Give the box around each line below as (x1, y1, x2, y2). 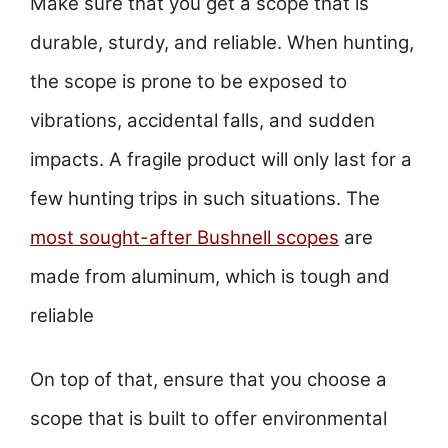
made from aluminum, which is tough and (30, 264, 390, 288)
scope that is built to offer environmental (30, 407, 387, 431)
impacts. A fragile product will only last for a (30, 147, 412, 171)
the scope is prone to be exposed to (30, 69, 347, 93)
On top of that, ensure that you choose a (30, 368, 387, 392)
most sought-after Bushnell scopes (30, 225, 339, 249)
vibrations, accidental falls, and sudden (30, 108, 375, 132)
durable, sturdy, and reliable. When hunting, (30, 30, 414, 54)
